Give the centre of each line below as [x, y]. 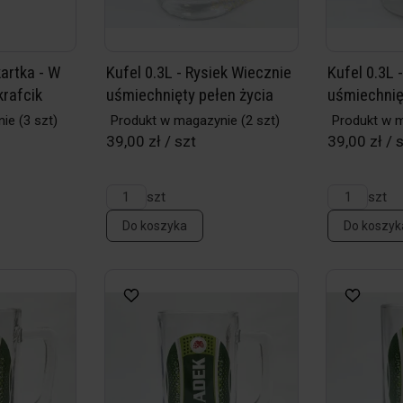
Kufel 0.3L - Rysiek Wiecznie [198, 72]
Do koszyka [154, 226]
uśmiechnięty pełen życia [189, 95]
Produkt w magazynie [174, 121]
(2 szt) [258, 121]
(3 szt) [36, 121]
